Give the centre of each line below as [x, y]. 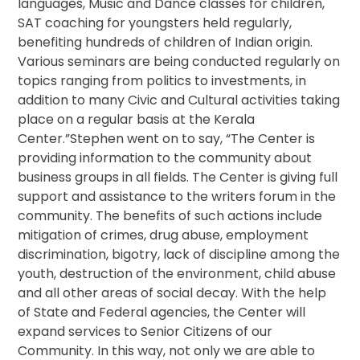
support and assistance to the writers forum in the [177, 197]
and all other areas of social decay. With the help [172, 293]
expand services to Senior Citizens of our [145, 332]
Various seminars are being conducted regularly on [179, 62]
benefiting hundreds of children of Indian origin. [166, 43]
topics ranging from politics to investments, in [162, 81]
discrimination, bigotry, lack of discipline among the [179, 255]
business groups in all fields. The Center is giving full [178, 178]
